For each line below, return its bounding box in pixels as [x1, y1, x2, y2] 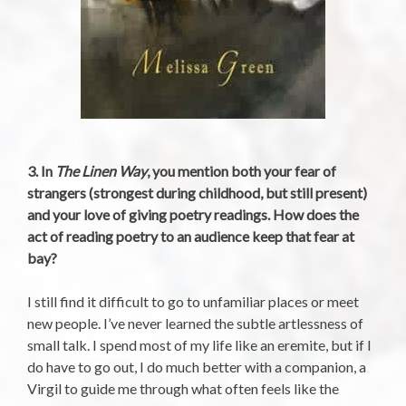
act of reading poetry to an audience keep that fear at [27, 227, 354, 246]
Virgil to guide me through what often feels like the [27, 380, 339, 398]
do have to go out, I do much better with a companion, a [27, 358, 366, 376]
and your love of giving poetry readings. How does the [27, 206, 359, 224]
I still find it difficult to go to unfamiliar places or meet [27, 293, 359, 311]
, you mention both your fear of [147, 162, 336, 180]
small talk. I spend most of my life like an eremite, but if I [27, 336, 372, 354]
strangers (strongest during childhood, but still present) [27, 184, 367, 202]
